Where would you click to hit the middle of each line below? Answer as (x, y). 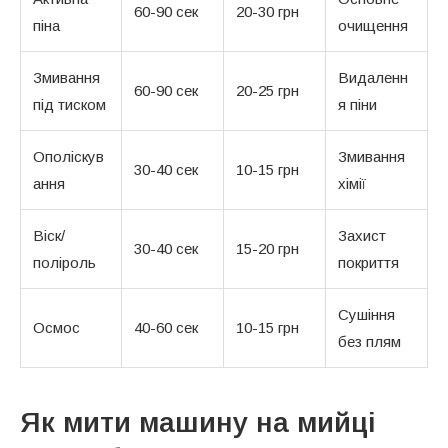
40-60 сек (166, 327)
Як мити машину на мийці (198, 422)
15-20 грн (267, 248)
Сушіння (366, 314)
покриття (368, 262)
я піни (357, 104)
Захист (362, 235)
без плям (369, 341)
